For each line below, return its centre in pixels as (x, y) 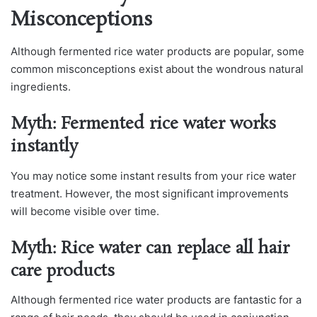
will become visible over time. (85, 211)
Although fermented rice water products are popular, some (157, 52)
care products (63, 271)
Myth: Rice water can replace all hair (150, 248)
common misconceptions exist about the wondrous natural (157, 69)
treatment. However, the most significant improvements (150, 193)
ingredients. (41, 87)
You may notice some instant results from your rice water (154, 175)
